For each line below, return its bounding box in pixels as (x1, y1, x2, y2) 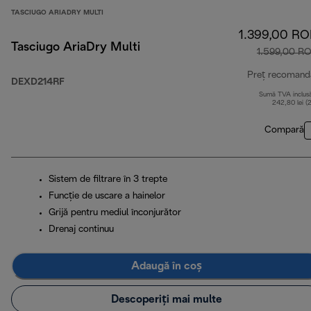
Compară (264, 126, 304, 135)
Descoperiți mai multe (111, 294, 222, 305)
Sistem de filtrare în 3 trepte (49, 175, 167, 185)
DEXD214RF (11, 78, 65, 87)
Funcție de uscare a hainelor (49, 192, 165, 201)
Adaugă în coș (131, 260, 202, 271)
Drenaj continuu (49, 225, 114, 235)
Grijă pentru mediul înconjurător (49, 208, 181, 218)
